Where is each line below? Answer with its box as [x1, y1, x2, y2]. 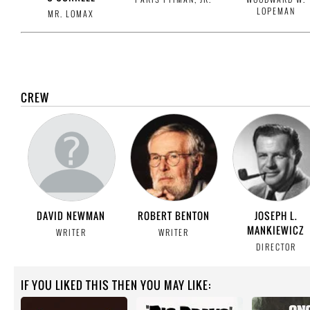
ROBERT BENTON [137, 208, 210, 223]
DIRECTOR [255, 241, 296, 253]
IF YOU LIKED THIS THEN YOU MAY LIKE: [21, 277, 211, 293]
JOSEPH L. [254, 208, 298, 223]
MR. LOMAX [48, 8, 94, 19]
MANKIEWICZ [247, 223, 304, 237]
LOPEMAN [256, 5, 295, 17]
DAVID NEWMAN [37, 208, 105, 223]
